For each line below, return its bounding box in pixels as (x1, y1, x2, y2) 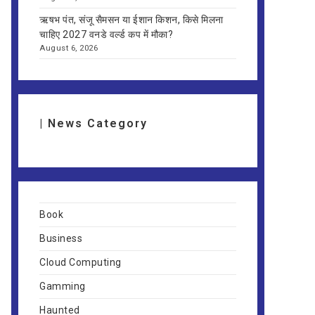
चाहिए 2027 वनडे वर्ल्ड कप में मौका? (39, 29, 176, 40)
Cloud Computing (39, 257, 122, 268)
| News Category (39, 117, 148, 130)
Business (39, 233, 82, 244)
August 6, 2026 (39, 43, 98, 53)
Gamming (39, 281, 86, 292)
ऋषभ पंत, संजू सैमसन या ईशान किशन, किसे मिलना (39, 14, 224, 25)
